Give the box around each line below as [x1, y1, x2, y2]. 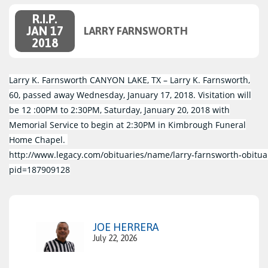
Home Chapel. [9, 134, 68, 146]
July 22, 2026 [93, 233, 137, 243]
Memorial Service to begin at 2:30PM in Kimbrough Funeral [9, 119, 246, 131]
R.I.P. [32, 12, 57, 26]
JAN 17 [26, 24, 63, 38]
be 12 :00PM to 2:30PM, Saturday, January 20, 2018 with [9, 104, 230, 116]
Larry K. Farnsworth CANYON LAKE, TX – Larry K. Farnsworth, [9, 74, 250, 86]
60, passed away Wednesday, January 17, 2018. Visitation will [9, 89, 251, 101]
